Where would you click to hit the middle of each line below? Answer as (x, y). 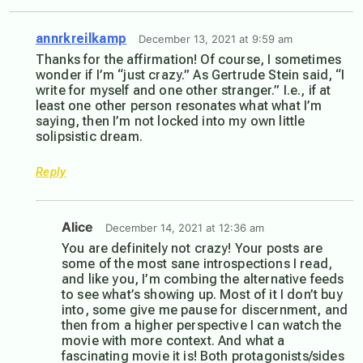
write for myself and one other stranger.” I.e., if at (184, 91)
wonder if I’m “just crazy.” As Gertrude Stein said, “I (190, 75)
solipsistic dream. (89, 137)
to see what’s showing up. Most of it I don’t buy (202, 295)
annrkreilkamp (81, 39)
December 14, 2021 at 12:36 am (185, 228)
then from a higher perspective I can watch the (202, 326)
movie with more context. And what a (173, 341)
